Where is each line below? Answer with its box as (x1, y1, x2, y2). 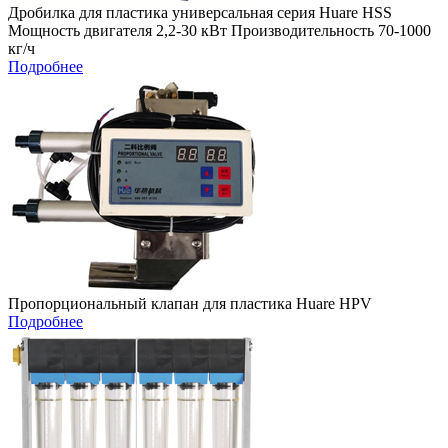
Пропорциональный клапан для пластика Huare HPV (8, 295, 372, 313)
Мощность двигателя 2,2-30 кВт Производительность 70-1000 (8, 22, 431, 40)
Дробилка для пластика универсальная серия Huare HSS (8, 4, 392, 22)
